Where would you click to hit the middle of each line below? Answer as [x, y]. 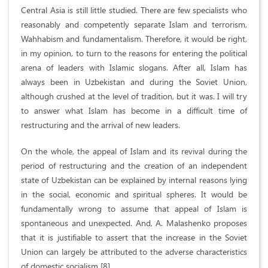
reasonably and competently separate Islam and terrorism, [134, 25]
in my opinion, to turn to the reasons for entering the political [134, 53]
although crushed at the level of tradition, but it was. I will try [134, 96]
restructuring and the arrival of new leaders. [100, 125]
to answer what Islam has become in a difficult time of [134, 111]
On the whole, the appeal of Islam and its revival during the [134, 151]
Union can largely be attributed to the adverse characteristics [134, 252]
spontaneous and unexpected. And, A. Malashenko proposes [134, 223]
